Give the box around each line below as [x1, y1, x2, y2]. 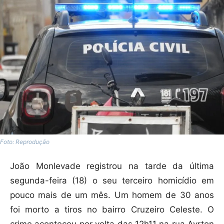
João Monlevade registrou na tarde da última [10, 160, 214, 171]
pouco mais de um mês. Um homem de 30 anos [10, 189, 214, 200]
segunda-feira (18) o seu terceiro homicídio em [10, 175, 214, 185]
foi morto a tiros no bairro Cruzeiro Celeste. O [10, 204, 214, 214]
